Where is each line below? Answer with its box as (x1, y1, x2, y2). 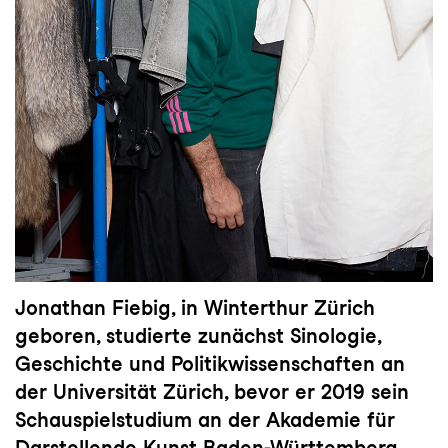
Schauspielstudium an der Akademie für (15, 407, 395, 432)
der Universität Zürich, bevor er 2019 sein (15, 379, 409, 404)
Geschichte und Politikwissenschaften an (15, 351, 405, 376)
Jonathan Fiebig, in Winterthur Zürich (15, 295, 375, 320)
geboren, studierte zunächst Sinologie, (15, 323, 381, 348)
